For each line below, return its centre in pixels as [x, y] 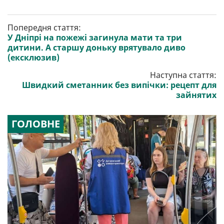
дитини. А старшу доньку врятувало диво [96, 48]
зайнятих [196, 95]
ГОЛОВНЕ [35, 124]
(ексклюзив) [33, 58]
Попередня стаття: [44, 28]
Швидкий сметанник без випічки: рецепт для [119, 85]
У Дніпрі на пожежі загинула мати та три [95, 38]
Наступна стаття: [183, 75]
